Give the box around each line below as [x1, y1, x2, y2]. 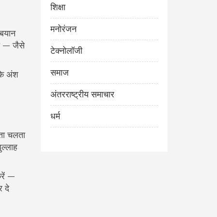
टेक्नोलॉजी [50, 46, 82, 56]
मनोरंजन [50, 24, 77, 34]
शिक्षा [50, 2, 65, 12]
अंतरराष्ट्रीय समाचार [50, 89, 114, 99]
